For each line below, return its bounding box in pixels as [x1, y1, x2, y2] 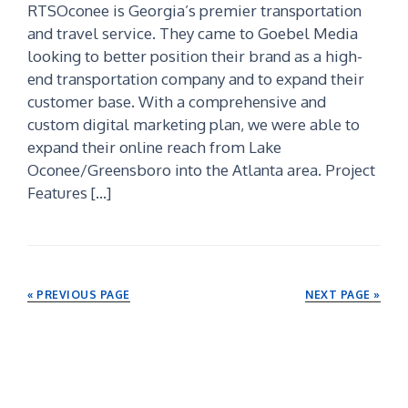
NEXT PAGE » [305, 288, 381, 302]
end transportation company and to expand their [27, 69, 365, 89]
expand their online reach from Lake [27, 138, 282, 158]
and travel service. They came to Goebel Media [27, 24, 359, 44]
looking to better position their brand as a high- [27, 46, 363, 66]
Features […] [27, 183, 112, 203]
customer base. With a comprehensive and [27, 92, 327, 112]
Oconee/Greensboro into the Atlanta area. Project [27, 160, 376, 180]
